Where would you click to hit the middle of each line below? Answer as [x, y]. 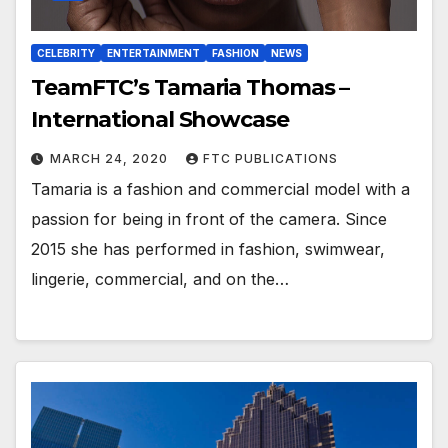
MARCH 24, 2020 [111, 159]
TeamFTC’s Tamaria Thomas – [190, 88]
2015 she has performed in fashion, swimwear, [208, 249]
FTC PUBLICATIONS [270, 159]
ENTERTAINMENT [153, 53]
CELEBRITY [66, 53]
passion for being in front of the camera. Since [209, 219]
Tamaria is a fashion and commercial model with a [220, 189]
